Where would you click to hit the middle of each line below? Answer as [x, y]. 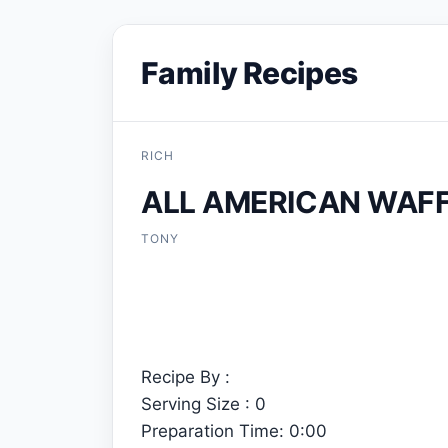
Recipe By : [185, 377]
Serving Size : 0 [203, 404]
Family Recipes [249, 73]
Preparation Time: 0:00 [234, 431]
